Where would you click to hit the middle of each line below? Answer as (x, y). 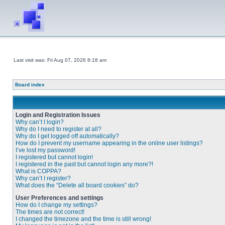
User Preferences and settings (60, 198)
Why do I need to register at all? (59, 129)
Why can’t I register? (43, 178)
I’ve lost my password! (45, 150)
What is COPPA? (38, 171)
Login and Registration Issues (58, 115)
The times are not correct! (50, 212)
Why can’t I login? (40, 122)
